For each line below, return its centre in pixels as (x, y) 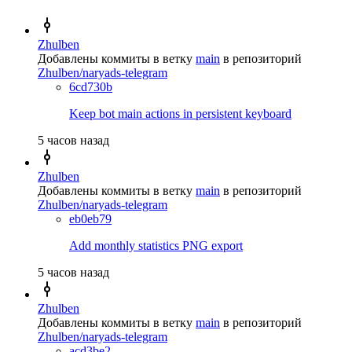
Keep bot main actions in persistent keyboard (180, 113)
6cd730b (91, 86)
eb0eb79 (90, 218)
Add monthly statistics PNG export (156, 245)
